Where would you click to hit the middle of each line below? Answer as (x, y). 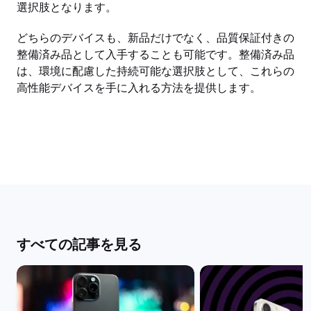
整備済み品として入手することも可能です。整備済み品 (155, 54)
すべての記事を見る (79, 244)
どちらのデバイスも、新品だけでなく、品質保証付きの (155, 37)
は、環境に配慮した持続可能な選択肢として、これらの (155, 71)
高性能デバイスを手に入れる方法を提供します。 (139, 87)
